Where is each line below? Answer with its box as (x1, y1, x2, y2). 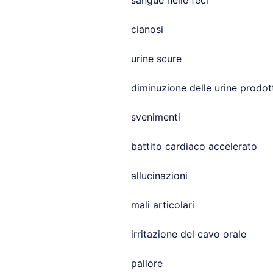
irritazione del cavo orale (130, 228, 246, 240)
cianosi (130, 23, 163, 35)
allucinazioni (130, 169, 188, 182)
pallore (130, 257, 163, 269)
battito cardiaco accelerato (130, 140, 257, 152)
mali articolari (130, 199, 194, 211)
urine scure (130, 52, 182, 65)
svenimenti (130, 111, 180, 123)
